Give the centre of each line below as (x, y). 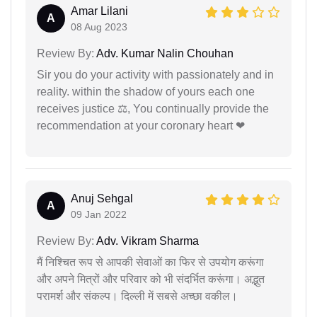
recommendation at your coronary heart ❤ (141, 126)
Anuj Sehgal (102, 199)
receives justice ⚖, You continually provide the (153, 109)
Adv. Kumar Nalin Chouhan (164, 54)
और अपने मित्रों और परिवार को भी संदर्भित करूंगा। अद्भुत (151, 279)
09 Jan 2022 (99, 215)
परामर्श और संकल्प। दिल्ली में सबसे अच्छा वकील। (137, 296)
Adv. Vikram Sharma (146, 241)
